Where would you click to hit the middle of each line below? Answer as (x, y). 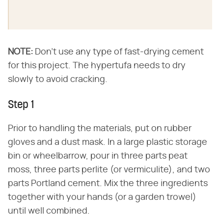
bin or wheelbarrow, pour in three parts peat (98, 156)
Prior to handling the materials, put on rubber (100, 128)
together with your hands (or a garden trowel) (102, 197)
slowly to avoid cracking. (58, 79)
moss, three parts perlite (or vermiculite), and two (109, 170)
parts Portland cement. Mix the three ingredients (108, 183)
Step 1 (21, 105)
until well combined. (49, 211)
